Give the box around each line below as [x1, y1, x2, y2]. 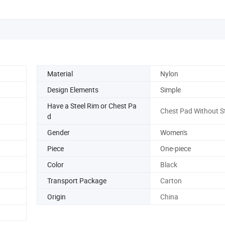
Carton [160, 175, 182, 185]
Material [47, 68, 73, 78]
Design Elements [47, 84, 98, 94]
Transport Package [47, 175, 106, 185]
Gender [47, 127, 70, 137]
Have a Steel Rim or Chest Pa [47, 100, 137, 110]
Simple [160, 84, 181, 94]
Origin [47, 191, 66, 201]
